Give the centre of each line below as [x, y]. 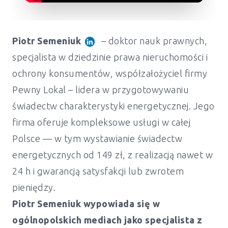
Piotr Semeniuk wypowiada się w [86, 203]
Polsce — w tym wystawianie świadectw [97, 138]
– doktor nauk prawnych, [153, 40]
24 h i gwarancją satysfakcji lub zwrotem [98, 171]
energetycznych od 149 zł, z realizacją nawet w [112, 154]
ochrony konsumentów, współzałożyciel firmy [110, 73]
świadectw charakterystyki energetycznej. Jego [113, 106]
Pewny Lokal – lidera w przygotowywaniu [101, 89]
